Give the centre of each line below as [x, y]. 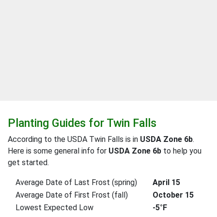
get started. [28, 162]
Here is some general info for [58, 151]
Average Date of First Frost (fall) [72, 195]
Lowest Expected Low [54, 207]
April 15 [166, 182]
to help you [181, 151]
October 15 [173, 195]
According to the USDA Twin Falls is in [74, 139]
